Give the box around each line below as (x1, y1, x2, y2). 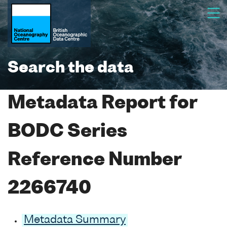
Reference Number (8, 152, 181, 169)
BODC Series (8, 123, 127, 141)
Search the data (8, 61, 134, 76)
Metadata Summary (24, 214, 126, 225)
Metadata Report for (8, 95, 197, 112)
